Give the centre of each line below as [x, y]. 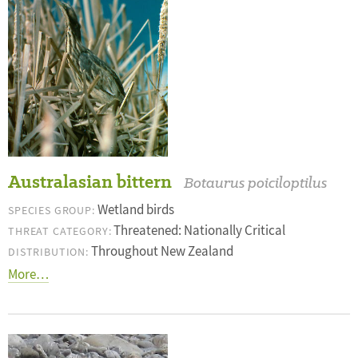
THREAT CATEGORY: [60, 231]
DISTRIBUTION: [48, 252]
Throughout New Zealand [161, 251]
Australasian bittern [90, 182]
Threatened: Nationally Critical [199, 231]
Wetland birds [134, 210]
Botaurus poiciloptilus [255, 183]
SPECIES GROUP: [52, 210]
